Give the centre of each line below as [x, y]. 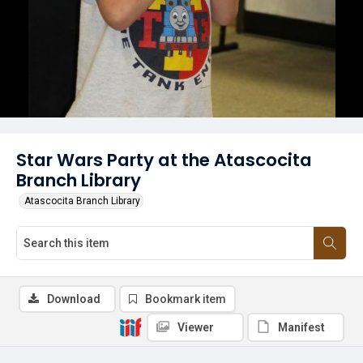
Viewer [196, 327]
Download [74, 299]
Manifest [301, 327]
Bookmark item [186, 299]
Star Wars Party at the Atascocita [164, 160]
